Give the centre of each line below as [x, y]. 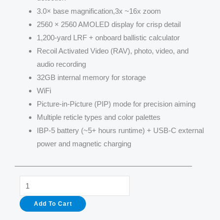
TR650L [32, 195]
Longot [30, 181]
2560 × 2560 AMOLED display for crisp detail [109, 24]
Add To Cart [53, 204]
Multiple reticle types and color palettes [99, 117]
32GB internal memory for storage [91, 77]
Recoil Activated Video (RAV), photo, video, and [113, 51]
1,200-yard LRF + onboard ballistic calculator [108, 38]
